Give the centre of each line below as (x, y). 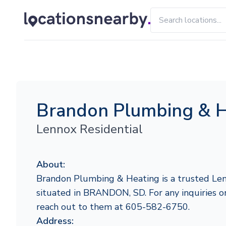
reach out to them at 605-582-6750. (113, 207)
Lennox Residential (90, 129)
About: (51, 164)
